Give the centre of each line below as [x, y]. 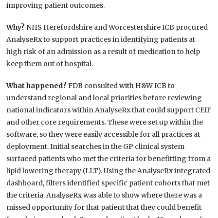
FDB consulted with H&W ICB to [122, 86]
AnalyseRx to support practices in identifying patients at [101, 40]
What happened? [37, 86]
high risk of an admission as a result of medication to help [103, 52]
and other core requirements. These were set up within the [105, 122]
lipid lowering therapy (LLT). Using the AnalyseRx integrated [109, 171]
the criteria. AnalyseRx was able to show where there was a [104, 195]
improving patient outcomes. [56, 6]
